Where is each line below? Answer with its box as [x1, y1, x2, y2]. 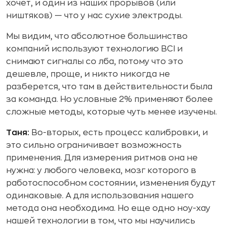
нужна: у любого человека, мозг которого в [6, 166, 196, 175]
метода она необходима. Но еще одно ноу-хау [6, 204, 210, 212]
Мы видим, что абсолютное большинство [6, 32, 188, 40]
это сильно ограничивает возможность [6, 141, 182, 149]
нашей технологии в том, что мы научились [6, 216, 195, 225]
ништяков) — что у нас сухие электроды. [6, 11, 183, 20]
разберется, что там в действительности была [6, 82, 212, 91]
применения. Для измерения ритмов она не [6, 153, 198, 162]
